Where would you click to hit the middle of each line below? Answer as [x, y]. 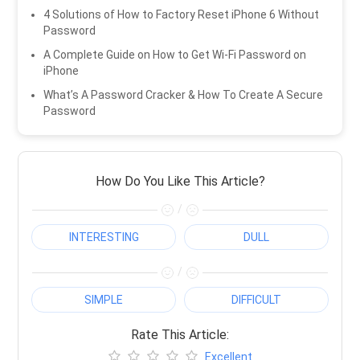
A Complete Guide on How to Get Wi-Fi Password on [175, 55]
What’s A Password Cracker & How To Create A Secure [184, 95]
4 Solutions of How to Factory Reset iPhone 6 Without [182, 15]
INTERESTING [104, 237]
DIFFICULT [256, 300]
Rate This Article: [180, 335]
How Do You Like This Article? [180, 182]
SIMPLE [104, 300]
